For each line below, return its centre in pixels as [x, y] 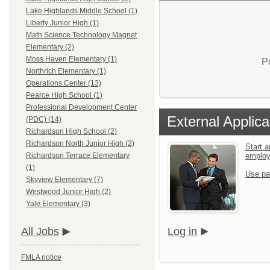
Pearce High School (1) [64, 96]
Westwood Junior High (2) [68, 192]
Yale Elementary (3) [58, 204]
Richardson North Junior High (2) [80, 144]
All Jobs [40, 232]
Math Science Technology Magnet [81, 35]
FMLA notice [41, 258]
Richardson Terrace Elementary [78, 156]
